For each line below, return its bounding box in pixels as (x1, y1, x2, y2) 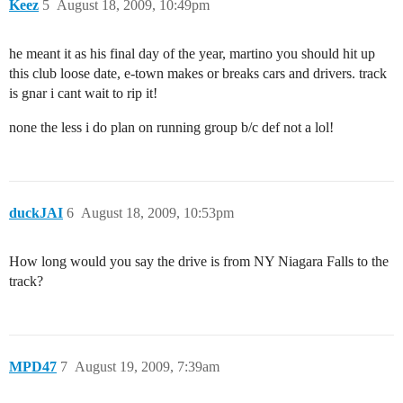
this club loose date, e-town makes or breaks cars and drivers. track (9, 65, 387, 81)
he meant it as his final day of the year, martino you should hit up (9, 45, 375, 61)
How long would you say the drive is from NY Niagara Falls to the (9, 253, 389, 269)
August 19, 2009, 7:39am (75, 358, 219, 374)
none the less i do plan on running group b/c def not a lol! (9, 119, 334, 135)
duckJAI (9, 204, 63, 220)
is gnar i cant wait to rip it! (9, 85, 157, 101)
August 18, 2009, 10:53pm (81, 204, 234, 220)
